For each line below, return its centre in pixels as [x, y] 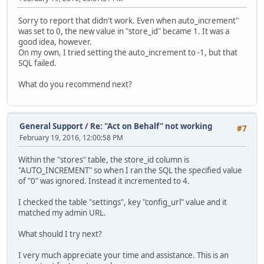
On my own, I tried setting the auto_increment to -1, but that [128, 53]
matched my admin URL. [62, 212]
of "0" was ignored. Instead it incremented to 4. [104, 181]
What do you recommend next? [75, 85]
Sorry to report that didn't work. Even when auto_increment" [128, 21]
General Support [51, 126]
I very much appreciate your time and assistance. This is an [123, 255]
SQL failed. [37, 63]
